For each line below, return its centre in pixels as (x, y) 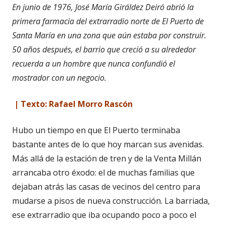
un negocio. (86, 77)
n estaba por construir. (166, 35)
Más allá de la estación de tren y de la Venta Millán (107, 158)
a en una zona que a (86, 35)
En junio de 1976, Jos (49, 7)
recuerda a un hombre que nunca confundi (87, 63)
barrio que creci (111, 49)
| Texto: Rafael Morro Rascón (73, 104)
